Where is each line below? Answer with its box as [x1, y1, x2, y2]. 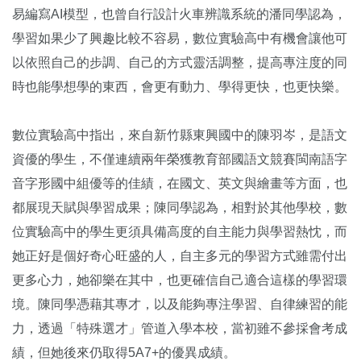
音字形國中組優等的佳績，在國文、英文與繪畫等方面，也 [12, 176, 347, 191]
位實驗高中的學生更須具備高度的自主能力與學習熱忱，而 [12, 225, 347, 239]
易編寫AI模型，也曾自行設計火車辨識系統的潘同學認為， [12, 7, 346, 22]
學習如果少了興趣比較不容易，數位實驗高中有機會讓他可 [12, 31, 347, 46]
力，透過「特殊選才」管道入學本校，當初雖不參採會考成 [12, 322, 347, 336]
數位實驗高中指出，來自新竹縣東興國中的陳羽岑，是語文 [12, 128, 347, 143]
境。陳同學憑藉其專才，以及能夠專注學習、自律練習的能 [12, 297, 347, 312]
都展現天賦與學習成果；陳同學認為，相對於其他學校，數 [12, 201, 347, 215]
